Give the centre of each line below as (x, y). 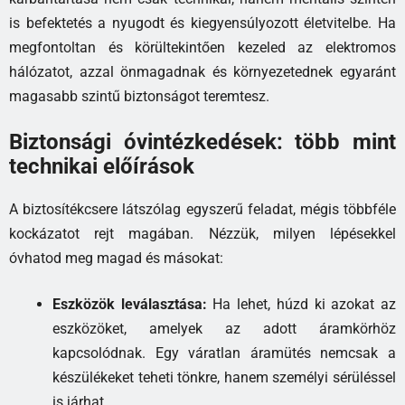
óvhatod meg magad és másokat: (116, 258)
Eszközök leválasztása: (130, 304)
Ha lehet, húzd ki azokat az (301, 304)
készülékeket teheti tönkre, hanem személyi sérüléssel (224, 377)
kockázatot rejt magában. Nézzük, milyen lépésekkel (202, 233)
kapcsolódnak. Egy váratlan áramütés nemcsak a (224, 353)
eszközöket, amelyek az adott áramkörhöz (224, 328)
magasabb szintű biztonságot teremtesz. (139, 97)
